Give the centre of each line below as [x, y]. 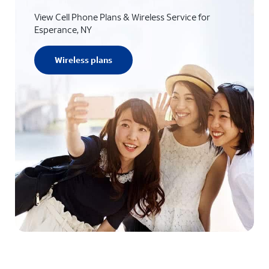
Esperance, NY [63, 29]
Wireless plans [83, 60]
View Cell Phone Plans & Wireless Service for [122, 17]
